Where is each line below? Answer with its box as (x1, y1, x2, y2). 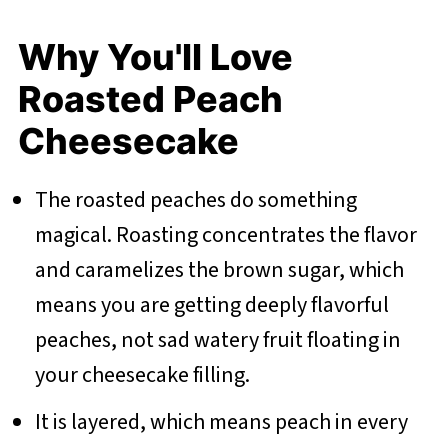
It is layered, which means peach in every (34, 405, 408, 438)
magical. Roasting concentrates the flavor (34, 218, 417, 251)
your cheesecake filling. (34, 358, 250, 391)
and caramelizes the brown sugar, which (34, 253, 404, 286)
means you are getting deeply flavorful (34, 288, 389, 321)
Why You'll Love (17, 34, 293, 79)
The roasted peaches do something (34, 183, 357, 216)
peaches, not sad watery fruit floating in (34, 323, 401, 356)
